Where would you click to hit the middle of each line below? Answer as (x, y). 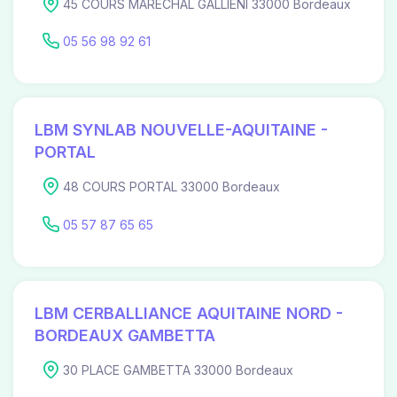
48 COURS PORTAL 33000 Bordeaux (171, 187)
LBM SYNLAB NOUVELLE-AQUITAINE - (181, 130)
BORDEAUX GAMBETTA (125, 335)
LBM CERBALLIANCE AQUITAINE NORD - (189, 313)
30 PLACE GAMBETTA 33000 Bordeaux (178, 370)
